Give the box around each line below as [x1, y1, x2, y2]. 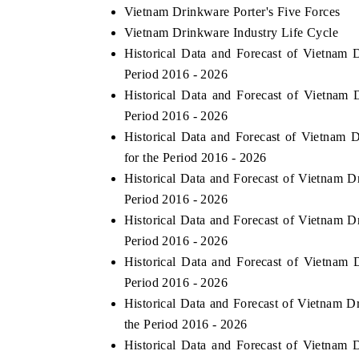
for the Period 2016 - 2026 [123, 150, 267, 164]
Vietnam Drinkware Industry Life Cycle [123, 25, 339, 39]
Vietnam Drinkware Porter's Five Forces [123, 4, 341, 18]
